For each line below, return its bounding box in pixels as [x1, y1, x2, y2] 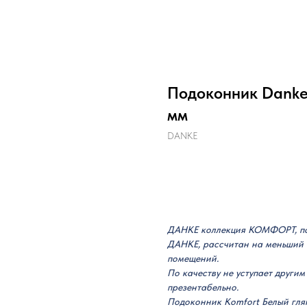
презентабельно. [167, 282, 238, 293]
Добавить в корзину [188, 167, 276, 177]
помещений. [167, 253, 219, 264]
